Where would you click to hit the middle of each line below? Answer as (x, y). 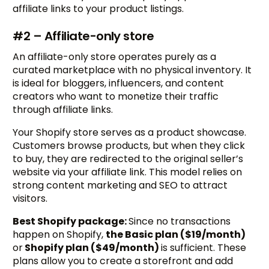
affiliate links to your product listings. (98, 8)
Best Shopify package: (71, 221)
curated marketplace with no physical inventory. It (132, 70)
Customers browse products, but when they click (129, 145)
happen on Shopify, (59, 234)
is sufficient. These (204, 247)
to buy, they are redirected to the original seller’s (128, 159)
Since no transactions (180, 221)
